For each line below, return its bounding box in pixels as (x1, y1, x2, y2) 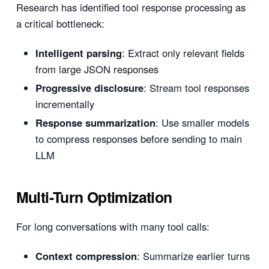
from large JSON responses (35, 62, 159, 77)
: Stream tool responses (143, 80, 249, 95)
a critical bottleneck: (16, 16, 104, 31)
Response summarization (35, 115, 156, 130)
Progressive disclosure (35, 80, 144, 95)
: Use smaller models (155, 115, 249, 130)
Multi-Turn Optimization (16, 186, 172, 208)
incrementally (35, 97, 94, 112)
